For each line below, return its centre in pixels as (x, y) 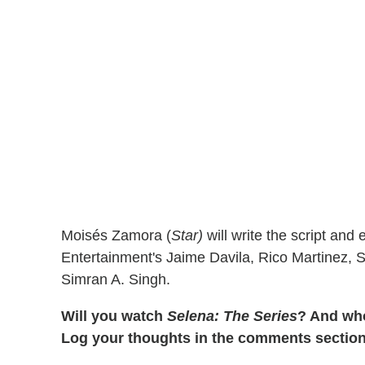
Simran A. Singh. (116, 280)
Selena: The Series (232, 317)
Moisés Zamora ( (116, 236)
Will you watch (114, 317)
